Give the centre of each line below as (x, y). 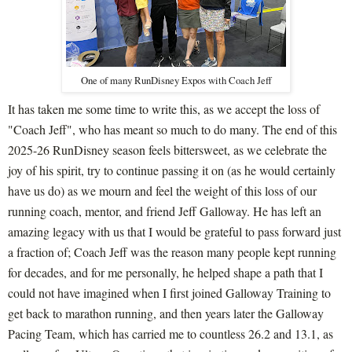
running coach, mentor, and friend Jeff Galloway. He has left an (165, 211)
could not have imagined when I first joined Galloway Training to (169, 292)
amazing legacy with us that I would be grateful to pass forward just (174, 231)
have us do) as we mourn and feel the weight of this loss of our (162, 190)
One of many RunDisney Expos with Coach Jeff (176, 80)
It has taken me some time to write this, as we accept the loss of (164, 108)
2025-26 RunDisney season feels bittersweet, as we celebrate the (167, 149)
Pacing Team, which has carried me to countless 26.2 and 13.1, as (170, 333)
